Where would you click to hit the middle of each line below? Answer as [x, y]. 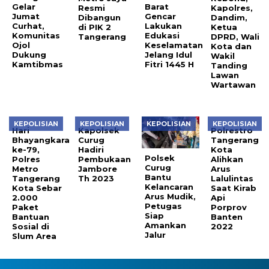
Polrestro [232, 131]
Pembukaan [105, 159]
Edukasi [162, 36]
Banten [227, 217]
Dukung [29, 55]
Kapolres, [232, 8]
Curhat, [28, 26]
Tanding [229, 66]
